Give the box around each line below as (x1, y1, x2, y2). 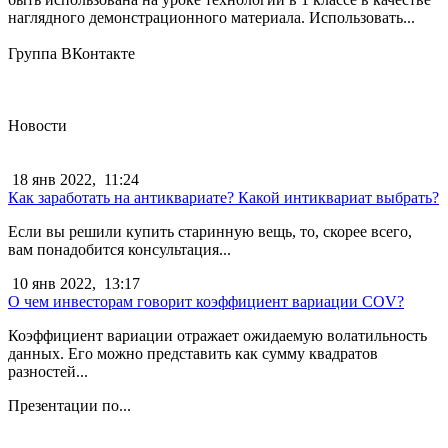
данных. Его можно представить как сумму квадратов (8, 344, 378, 362)
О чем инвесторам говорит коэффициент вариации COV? (8, 292, 404, 310)
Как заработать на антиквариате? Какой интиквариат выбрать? (8, 188, 439, 206)
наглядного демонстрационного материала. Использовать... (8, 8, 415, 26)
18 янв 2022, (8, 170, 100, 188)
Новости (8, 116, 67, 134)
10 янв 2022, (8, 274, 100, 292)
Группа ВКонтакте (8, 44, 135, 62)
